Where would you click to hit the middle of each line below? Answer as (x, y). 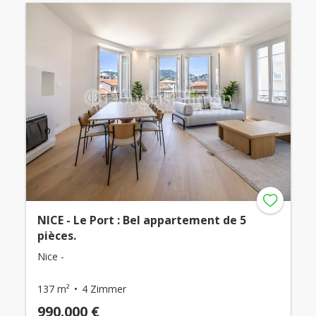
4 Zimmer (104, 289)
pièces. (56, 236)
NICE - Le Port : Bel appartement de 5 (141, 220)
